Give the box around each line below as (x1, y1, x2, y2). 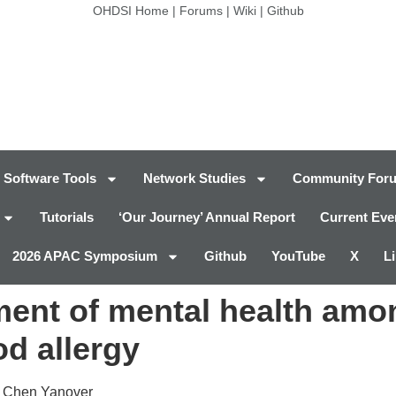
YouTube (271, 248, 325, 264)
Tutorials (40, 209, 94, 225)
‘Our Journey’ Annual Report (118, 209, 295, 225)
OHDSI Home (92, 4, 169, 18)
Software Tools (4, 171, 96, 187)
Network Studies (143, 171, 246, 187)
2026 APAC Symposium (12, 248, 157, 264)
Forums (179, 4, 223, 18)
